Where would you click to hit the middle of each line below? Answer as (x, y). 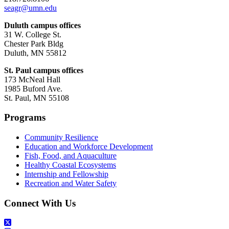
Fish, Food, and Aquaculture (71, 156)
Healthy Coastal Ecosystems (70, 165)
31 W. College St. (33, 34)
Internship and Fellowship (66, 174)
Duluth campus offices (42, 25)
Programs (25, 118)
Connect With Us (40, 203)
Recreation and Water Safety (71, 183)
